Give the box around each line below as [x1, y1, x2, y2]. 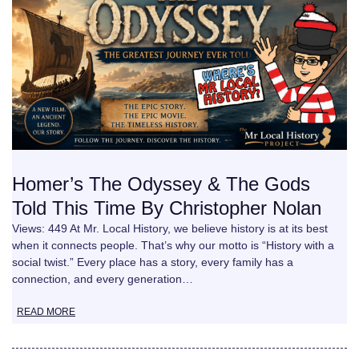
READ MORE [17, 306, 75, 318]
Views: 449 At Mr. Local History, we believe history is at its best [12, 222, 328, 236]
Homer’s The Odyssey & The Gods [12, 173, 310, 196]
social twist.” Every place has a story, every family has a [12, 256, 293, 269]
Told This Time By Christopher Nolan [12, 197, 321, 220]
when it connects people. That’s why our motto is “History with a [12, 239, 334, 252]
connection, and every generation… [12, 272, 193, 286]
